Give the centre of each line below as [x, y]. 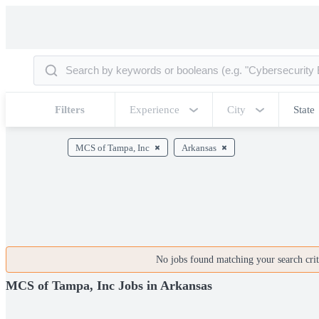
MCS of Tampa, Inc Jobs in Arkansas [109, 285]
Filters [70, 110]
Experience [155, 110]
